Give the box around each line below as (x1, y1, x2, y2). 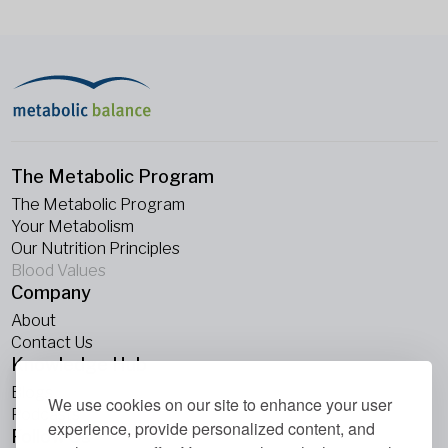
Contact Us (10, 333, 93, 352)
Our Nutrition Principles (10, 239, 180, 258)
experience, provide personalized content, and (48, 417, 375, 440)
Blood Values (10, 261, 106, 280)
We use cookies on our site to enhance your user (48, 393, 392, 416)
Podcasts (10, 405, 80, 424)
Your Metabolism (10, 217, 134, 236)
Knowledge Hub (10, 354, 147, 375)
